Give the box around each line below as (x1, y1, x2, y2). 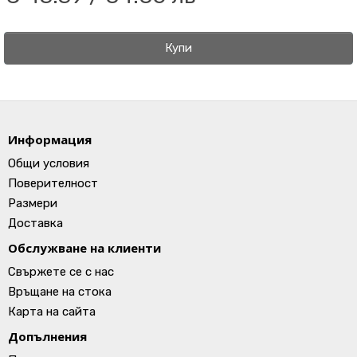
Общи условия (8, 156, 89, 171)
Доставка (8, 216, 63, 230)
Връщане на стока (8, 284, 112, 299)
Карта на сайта (8, 304, 96, 319)
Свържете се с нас (8, 265, 114, 279)
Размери (8, 196, 57, 210)
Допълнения (8, 328, 87, 344)
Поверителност (8, 176, 98, 190)
